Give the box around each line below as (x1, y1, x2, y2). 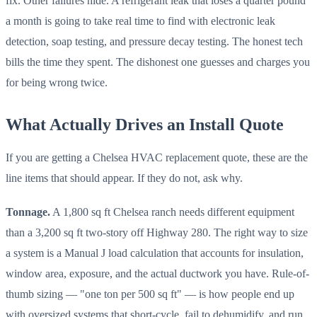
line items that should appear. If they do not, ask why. (6, 171, 243, 185)
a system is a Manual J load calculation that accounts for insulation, (6, 246, 304, 260)
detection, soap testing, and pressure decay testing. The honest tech (6, 35, 303, 49)
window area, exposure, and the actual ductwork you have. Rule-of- (6, 266, 309, 280)
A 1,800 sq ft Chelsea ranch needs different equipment (50, 204, 294, 219)
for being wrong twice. (6, 76, 108, 90)
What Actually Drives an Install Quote (6, 115, 284, 134)
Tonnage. (6, 204, 50, 219)
